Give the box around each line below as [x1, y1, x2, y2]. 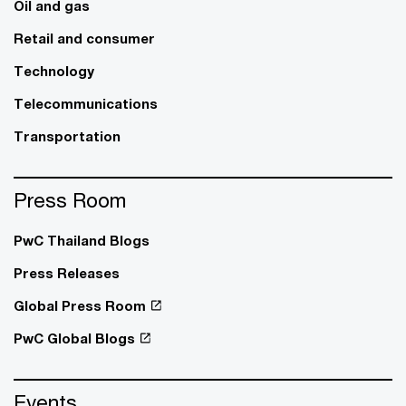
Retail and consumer [14, 29, 155, 46]
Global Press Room [14, 296, 146, 314]
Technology [14, 62, 94, 79]
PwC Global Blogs [14, 329, 135, 346]
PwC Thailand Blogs [14, 231, 150, 248]
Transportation [14, 127, 121, 144]
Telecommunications [14, 94, 158, 111]
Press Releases [14, 264, 120, 281]
